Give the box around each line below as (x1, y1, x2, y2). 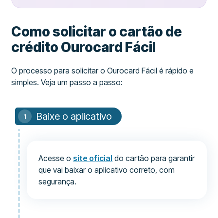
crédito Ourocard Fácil (11, 39, 156, 55)
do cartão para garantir (112, 153, 195, 163)
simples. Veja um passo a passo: (11, 77, 123, 87)
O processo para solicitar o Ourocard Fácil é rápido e (11, 66, 194, 75)
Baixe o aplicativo (36, 110, 112, 122)
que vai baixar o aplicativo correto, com (38, 165, 175, 175)
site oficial (73, 153, 113, 163)
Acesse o (38, 153, 73, 163)
